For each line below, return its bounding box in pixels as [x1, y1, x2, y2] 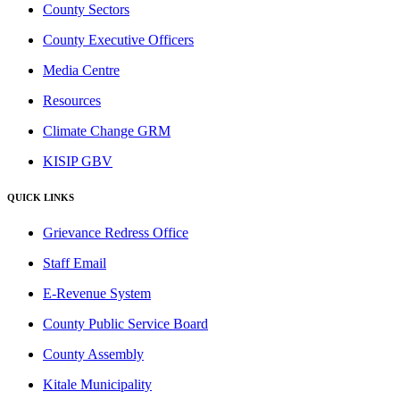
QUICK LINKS [7, 191, 74, 203]
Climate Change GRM [43, 122, 171, 138]
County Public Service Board [43, 315, 208, 331]
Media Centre [43, 62, 120, 78]
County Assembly [43, 346, 144, 362]
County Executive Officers [43, 31, 194, 47]
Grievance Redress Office [43, 224, 188, 240]
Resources [43, 92, 101, 108]
